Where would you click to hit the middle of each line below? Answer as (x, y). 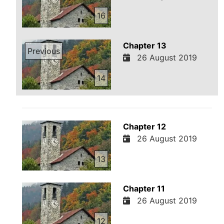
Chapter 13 (144, 45)
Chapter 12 (144, 126)
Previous (44, 51)
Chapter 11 (144, 189)
